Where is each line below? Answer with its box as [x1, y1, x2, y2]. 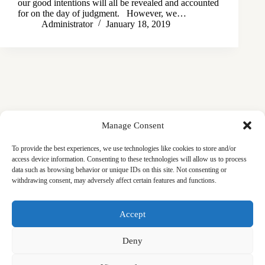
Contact [70, 214, 99, 224]
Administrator [41, 18, 93, 29]
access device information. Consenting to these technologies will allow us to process [12, 155, 247, 163]
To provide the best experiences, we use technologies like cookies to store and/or [12, 144, 236, 153]
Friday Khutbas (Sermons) [114, 214, 212, 224]
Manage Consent [101, 120, 164, 130]
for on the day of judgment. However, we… [18, 8, 186, 18]
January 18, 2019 [106, 18, 170, 29]
